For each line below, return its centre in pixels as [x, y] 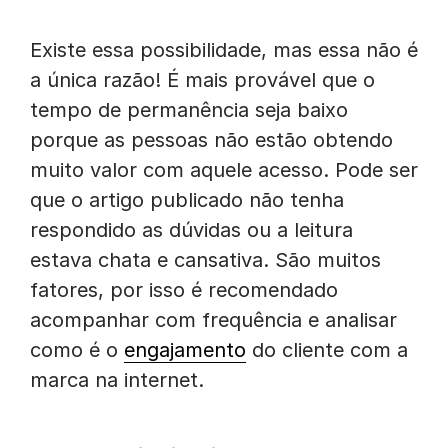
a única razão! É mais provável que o [202, 80]
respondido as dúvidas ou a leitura [191, 230]
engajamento [185, 350]
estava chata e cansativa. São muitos [205, 260]
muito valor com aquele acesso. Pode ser [224, 170]
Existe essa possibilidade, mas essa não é [224, 50]
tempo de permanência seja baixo [189, 110]
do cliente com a [327, 350]
